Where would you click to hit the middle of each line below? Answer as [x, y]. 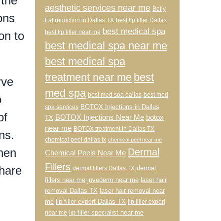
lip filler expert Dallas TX [91, 202]
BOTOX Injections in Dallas [120, 107]
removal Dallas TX [71, 191]
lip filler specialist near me [106, 212]
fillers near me [65, 180]
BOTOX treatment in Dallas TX [114, 129]
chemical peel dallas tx [75, 140]
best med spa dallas [115, 95]
